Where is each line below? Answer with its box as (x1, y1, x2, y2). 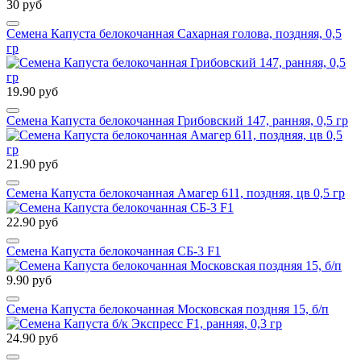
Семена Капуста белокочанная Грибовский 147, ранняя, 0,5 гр (6, 114, 348, 128)
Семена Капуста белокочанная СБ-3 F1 (6, 244, 221, 259)
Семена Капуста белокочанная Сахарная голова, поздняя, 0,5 (6, 27, 342, 41)
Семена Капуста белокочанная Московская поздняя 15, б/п (6, 302, 329, 317)
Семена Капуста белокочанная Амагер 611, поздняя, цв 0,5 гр (6, 186, 345, 201)
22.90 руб (6, 215, 58, 230)
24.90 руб (6, 331, 58, 346)
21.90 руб (6, 157, 58, 172)
